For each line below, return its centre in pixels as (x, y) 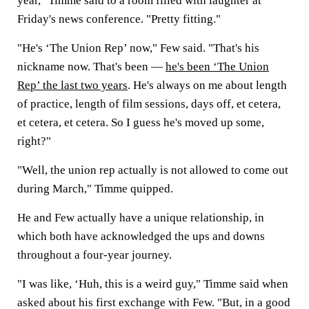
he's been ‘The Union (217, 67)
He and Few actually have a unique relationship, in (141, 218)
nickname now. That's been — (91, 67)
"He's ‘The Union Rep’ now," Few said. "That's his (138, 48)
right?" (34, 141)
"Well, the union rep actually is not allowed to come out (153, 170)
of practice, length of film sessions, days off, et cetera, (149, 104)
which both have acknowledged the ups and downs (141, 236)
